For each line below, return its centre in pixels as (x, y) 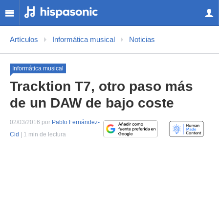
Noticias (142, 40)
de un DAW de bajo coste (92, 103)
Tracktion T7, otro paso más (101, 86)
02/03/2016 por (31, 122)
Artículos (24, 40)
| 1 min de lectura (43, 134)
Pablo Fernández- (76, 122)
